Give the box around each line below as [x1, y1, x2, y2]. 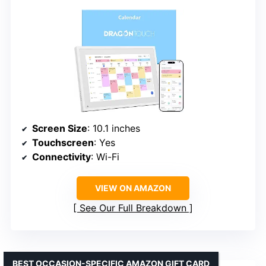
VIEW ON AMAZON [95, 183, 171, 194]
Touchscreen [32, 137, 94, 149]
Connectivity [32, 151, 91, 163]
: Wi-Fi [91, 151, 119, 163]
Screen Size [32, 122, 87, 135]
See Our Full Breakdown [80, 202, 186, 214]
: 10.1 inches [87, 122, 140, 135]
